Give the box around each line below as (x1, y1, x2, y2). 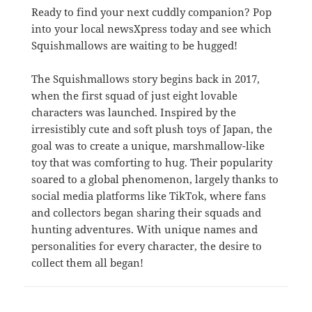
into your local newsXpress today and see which (31, 22, 272, 36)
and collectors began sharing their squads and (31, 205, 261, 219)
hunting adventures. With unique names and (31, 222, 258, 236)
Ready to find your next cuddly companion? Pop (31, 5, 272, 19)
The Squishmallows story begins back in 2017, (31, 72, 260, 86)
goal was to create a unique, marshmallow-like (31, 139, 265, 153)
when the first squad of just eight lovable (31, 88, 237, 102)
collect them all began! (31, 256, 143, 270)
